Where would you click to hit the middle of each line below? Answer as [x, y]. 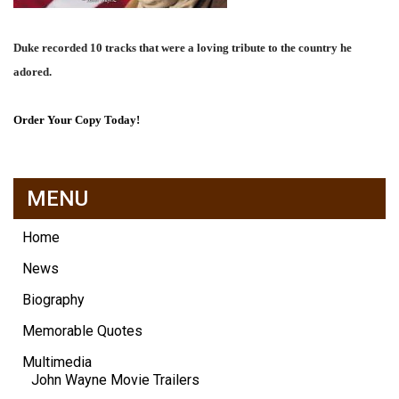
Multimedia [57, 362]
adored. [33, 71]
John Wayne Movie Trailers [115, 379]
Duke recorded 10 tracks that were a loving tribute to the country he [183, 47]
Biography [53, 299]
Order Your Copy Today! [77, 119]
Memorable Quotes [82, 330]
